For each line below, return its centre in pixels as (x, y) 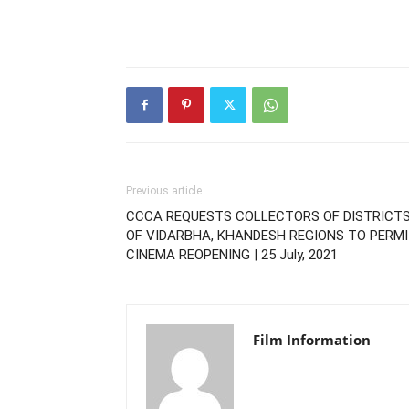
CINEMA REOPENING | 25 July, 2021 (232, 255)
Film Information (312, 340)
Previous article (164, 191)
